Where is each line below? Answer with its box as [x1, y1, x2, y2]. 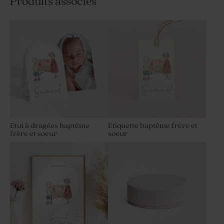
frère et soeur [10, 129, 57, 138]
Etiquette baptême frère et [108, 121, 197, 130]
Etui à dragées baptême [10, 121, 89, 130]
